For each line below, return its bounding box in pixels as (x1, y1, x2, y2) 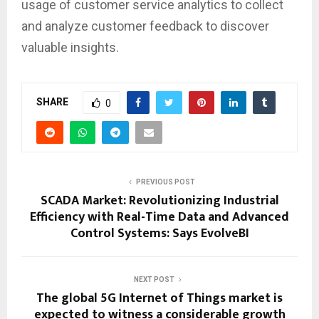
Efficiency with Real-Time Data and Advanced (30, 206, 289, 228)
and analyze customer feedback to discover (21, 18, 269, 33)
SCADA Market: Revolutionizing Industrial (40, 189, 279, 211)
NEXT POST (133, 275, 174, 283)
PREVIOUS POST (135, 177, 195, 186)
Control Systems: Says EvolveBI (70, 222, 249, 244)
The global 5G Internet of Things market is (36, 287, 283, 309)
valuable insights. (21, 39, 119, 55)
